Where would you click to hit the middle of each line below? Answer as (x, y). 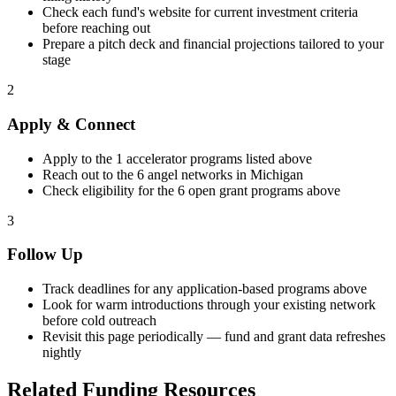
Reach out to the (90, 174)
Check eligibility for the (110, 190)
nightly (62, 352)
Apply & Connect (71, 124)
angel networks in (197, 174)
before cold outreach (99, 320)
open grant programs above (263, 190)
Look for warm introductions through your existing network (209, 304)
